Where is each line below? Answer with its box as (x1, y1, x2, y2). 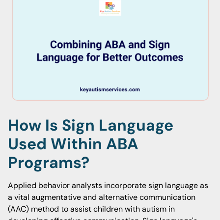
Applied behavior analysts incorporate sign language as (8, 180, 208, 191)
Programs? (8, 152, 89, 173)
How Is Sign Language (8, 115, 173, 136)
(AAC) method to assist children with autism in (8, 204, 175, 214)
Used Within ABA (8, 134, 138, 154)
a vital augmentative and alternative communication (8, 192, 195, 202)
